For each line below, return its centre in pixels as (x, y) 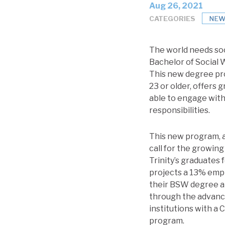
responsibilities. (180, 110)
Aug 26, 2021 (176, 6)
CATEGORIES (172, 18)
